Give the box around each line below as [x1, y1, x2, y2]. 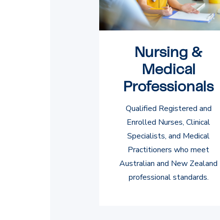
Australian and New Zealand [119, 158, 218, 169]
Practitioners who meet [128, 144, 209, 155]
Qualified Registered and [125, 103, 212, 114]
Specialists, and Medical [127, 130, 210, 141]
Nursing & [135, 45, 202, 60]
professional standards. [128, 171, 209, 183]
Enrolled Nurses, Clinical [127, 116, 210, 128]
